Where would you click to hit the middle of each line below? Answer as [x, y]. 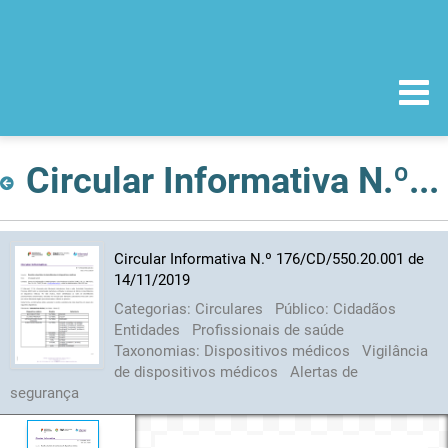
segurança [44, 392]
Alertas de [323, 371]
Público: [303, 308]
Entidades [148, 329]
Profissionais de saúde [267, 329]
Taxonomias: [158, 350]
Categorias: [154, 308]
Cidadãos [364, 308]
